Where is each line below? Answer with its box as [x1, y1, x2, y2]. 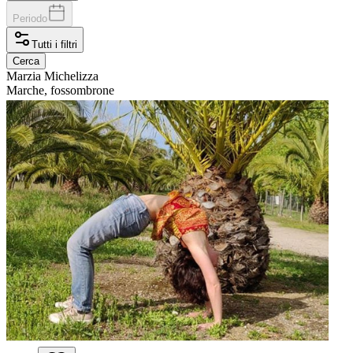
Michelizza [44, 69, 98, 83]
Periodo [13, 12, 47, 24]
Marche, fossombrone [6, 83, 114, 97]
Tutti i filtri [32, 38, 77, 50]
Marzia [6, 69, 41, 83]
